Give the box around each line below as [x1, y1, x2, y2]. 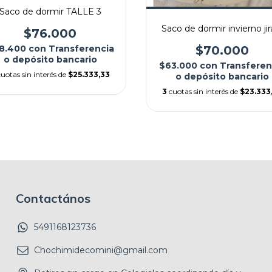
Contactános [16, 190, 90, 206]
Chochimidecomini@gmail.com [34, 245, 168, 256]
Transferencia [48, 43, 114, 55]
